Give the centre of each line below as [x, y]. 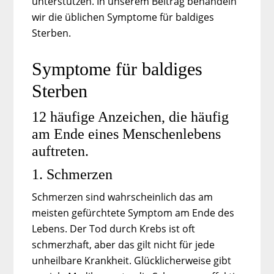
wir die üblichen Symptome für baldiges [123, 17]
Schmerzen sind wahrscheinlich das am [123, 197]
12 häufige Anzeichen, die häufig [131, 117]
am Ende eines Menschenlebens [127, 134]
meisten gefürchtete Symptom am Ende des [133, 213]
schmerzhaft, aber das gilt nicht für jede [124, 244]
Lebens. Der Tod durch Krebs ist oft [114, 228]
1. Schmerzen [72, 174]
